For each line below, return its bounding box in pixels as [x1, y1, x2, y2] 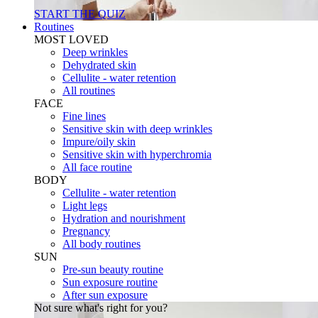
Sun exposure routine [62, 276, 158, 288]
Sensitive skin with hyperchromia [62, 148, 212, 160]
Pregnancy [62, 225, 110, 237]
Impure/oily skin [62, 136, 136, 148]
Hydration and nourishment [62, 212, 185, 224]
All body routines [62, 238, 141, 250]
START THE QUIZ [34, 8, 126, 20]
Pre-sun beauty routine [62, 263, 163, 275]
